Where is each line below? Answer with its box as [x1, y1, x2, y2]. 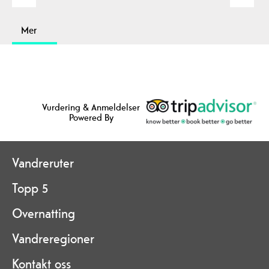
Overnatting [12, 205, 75, 222]
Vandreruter [12, 154, 74, 172]
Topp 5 [12, 180, 48, 197]
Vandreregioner [12, 230, 94, 247]
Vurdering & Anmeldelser [42, 100, 140, 113]
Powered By [68, 110, 113, 124]
